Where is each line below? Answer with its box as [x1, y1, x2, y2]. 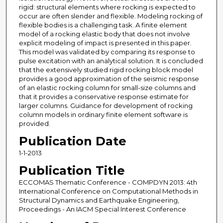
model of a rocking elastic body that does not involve [18, 30, 190, 38]
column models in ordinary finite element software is [18, 111, 188, 119]
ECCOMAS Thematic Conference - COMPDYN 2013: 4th [18, 178, 197, 187]
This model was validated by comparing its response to [18, 48, 195, 56]
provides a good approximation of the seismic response [18, 75, 199, 83]
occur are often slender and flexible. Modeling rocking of [18, 12, 203, 20]
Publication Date [18, 134, 126, 149]
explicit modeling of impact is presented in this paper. [18, 39, 192, 47]
